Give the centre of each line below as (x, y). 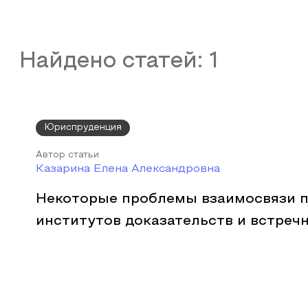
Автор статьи (67, 155)
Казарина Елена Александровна (128, 169)
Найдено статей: (114, 62)
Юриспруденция (83, 128)
